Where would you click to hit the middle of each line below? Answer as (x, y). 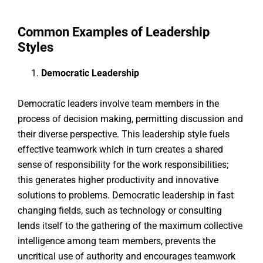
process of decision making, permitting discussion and (130, 119)
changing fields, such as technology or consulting (120, 211)
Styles (36, 48)
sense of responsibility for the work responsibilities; (123, 165)
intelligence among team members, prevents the (117, 241)
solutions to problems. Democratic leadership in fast (126, 195)
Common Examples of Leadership (114, 32)
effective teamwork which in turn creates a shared (120, 150)
